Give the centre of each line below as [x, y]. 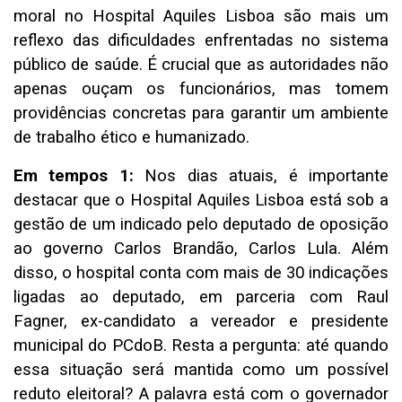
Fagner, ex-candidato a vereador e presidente [201, 322]
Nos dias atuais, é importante [261, 176]
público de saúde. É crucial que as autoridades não [201, 65]
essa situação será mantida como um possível [201, 370]
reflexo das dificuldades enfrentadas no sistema [201, 41]
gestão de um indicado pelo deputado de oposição [201, 225]
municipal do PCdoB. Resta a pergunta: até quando [201, 346]
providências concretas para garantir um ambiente [201, 114]
